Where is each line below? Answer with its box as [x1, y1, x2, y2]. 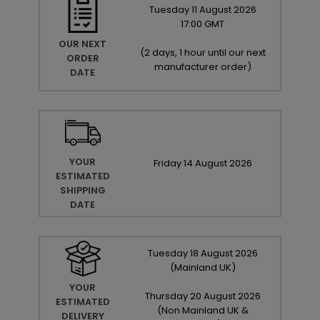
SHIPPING [59, 183, 106, 197]
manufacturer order [154, 59, 247, 74]
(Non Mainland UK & [156, 303, 249, 317]
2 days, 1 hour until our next [144, 45, 266, 59]
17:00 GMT [181, 16, 224, 31]
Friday [153, 156, 181, 170]
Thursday [144, 289, 188, 303]
